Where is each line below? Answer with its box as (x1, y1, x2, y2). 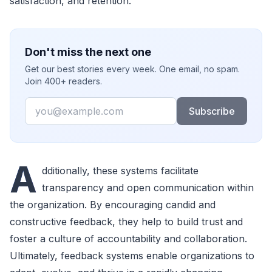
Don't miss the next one (25, 45, 151, 58)
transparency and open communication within (42, 181, 254, 194)
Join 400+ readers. (25, 75, 102, 86)
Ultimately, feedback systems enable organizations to (10, 249, 254, 262)
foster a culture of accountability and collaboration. (10, 232, 247, 245)
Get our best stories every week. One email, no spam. (25, 63, 240, 74)
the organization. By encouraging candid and (10, 198, 216, 211)
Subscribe (188, 104, 235, 117)
